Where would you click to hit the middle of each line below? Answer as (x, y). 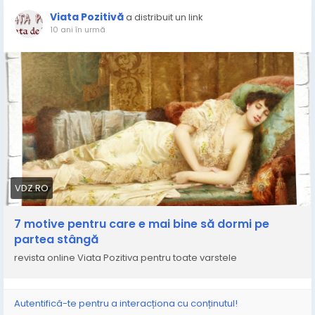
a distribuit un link (165, 17)
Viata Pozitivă (87, 17)
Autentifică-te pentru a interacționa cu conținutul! (126, 303)
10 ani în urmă (78, 30)
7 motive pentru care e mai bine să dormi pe (142, 224)
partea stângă (56, 239)
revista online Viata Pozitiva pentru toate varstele (126, 258)
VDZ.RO (32, 188)
